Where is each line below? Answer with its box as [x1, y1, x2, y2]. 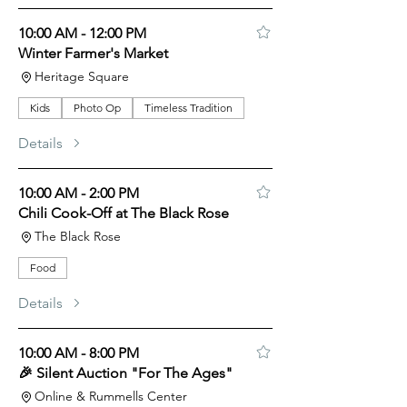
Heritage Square [35, 68, 129, 84]
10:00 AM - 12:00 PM [18, 25, 146, 42]
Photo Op [74, 101, 121, 114]
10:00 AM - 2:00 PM [18, 184, 139, 202]
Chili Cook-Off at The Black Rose [18, 204, 229, 222]
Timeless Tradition [144, 101, 233, 114]
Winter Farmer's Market [18, 45, 168, 62]
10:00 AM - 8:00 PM [18, 344, 139, 362]
